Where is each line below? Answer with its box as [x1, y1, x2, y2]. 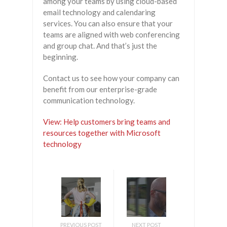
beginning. [43, 52, 78, 62]
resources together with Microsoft [43, 128, 161, 138]
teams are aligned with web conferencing [43, 30, 180, 40]
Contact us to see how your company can [43, 73, 179, 83]
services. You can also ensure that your [43, 19, 173, 28]
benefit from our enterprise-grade [43, 85, 157, 94]
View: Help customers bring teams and [43, 117, 170, 127]
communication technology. [43, 96, 135, 105]
